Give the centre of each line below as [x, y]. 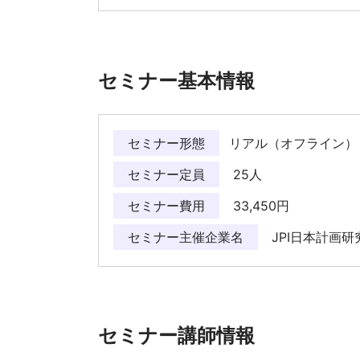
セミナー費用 [166, 205]
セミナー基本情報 [176, 80]
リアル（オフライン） [293, 143]
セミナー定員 [166, 174]
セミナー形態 [166, 143]
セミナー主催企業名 [186, 237]
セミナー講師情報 [176, 335]
